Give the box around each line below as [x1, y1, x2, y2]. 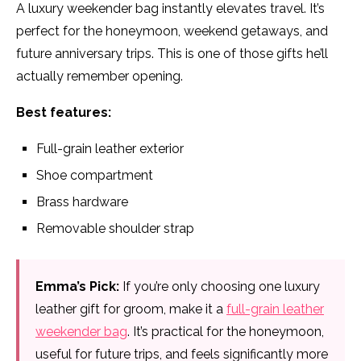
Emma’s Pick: [35, 279, 119, 295]
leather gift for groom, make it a [35, 301, 226, 317]
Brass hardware [36, 194, 128, 210]
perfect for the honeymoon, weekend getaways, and [16, 23, 328, 39]
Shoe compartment [36, 168, 153, 184]
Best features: [16, 105, 111, 121]
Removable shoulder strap [36, 221, 194, 237]
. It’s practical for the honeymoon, [127, 324, 324, 340]
